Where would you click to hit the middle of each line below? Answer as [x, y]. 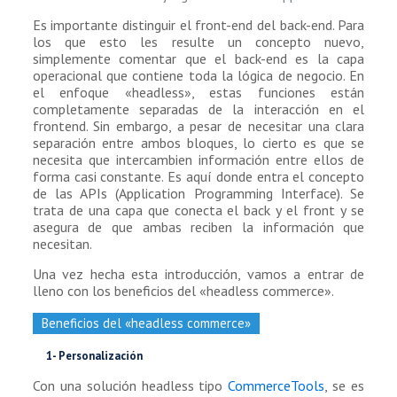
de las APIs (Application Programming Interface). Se [198, 193]
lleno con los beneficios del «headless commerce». [183, 290]
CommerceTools [276, 385]
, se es [345, 385]
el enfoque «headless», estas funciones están [198, 92]
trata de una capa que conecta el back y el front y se [198, 210]
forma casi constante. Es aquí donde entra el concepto [198, 176]
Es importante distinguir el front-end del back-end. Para [198, 24]
